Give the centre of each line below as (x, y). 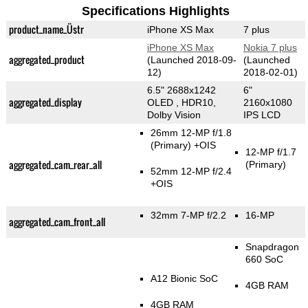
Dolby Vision (174, 115)
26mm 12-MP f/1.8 (191, 133)
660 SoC (265, 260)
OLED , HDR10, (181, 103)
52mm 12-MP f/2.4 (191, 172)
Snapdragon (273, 247)
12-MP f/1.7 (271, 152)
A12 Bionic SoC (185, 279)
